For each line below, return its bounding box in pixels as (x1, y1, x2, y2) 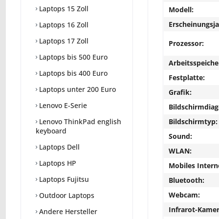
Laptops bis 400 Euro (37, 68, 108, 78)
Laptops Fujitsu (37, 175, 89, 184)
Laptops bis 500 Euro (37, 52, 108, 62)
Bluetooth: (169, 175, 204, 185)
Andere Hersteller (37, 207, 97, 217)
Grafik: (169, 88, 192, 97)
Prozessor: (169, 39, 204, 48)
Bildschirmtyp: (169, 117, 218, 126)
